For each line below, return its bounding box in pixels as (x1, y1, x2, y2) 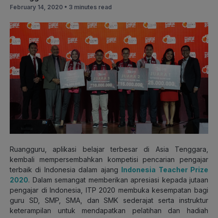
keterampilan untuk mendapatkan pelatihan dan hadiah (10, 206, 208, 215)
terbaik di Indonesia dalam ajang (10, 165, 122, 174)
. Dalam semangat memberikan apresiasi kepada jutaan (28, 176, 208, 184)
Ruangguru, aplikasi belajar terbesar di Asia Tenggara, (10, 145, 208, 154)
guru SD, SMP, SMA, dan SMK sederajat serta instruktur (10, 196, 208, 205)
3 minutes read (69, 3, 112, 11)
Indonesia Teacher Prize (121, 165, 209, 174)
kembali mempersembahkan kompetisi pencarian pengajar (10, 155, 208, 164)
